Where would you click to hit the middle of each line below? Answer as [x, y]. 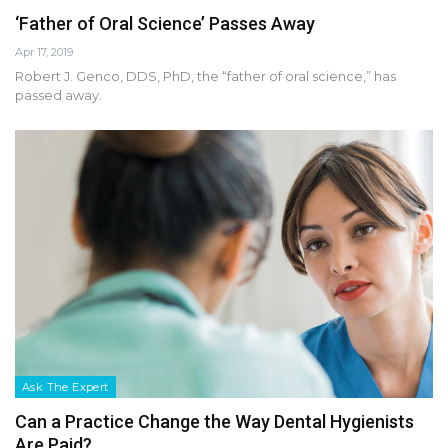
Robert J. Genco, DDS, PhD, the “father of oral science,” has [205, 76]
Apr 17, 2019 [44, 52]
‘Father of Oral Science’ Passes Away [165, 24]
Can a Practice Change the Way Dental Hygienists [214, 421]
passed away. [58, 95]
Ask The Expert [65, 386]
